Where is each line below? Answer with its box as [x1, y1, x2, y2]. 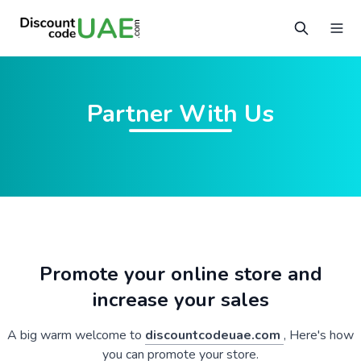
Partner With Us [87, 98, 274, 131]
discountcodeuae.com [145, 326, 284, 344]
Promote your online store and [39, 261, 322, 287]
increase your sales [92, 287, 269, 313]
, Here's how [284, 326, 354, 344]
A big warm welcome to [7, 326, 145, 344]
